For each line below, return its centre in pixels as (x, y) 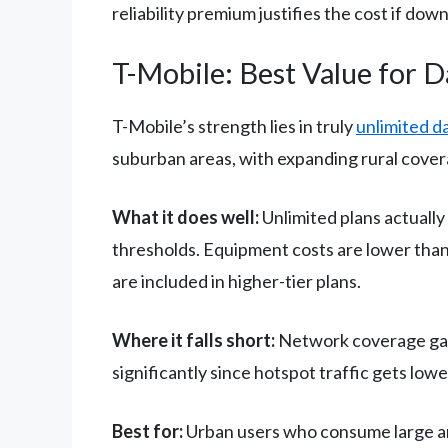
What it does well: (185, 217)
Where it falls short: (193, 340)
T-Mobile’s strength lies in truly (234, 126)
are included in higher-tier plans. (236, 281)
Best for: (147, 431)
